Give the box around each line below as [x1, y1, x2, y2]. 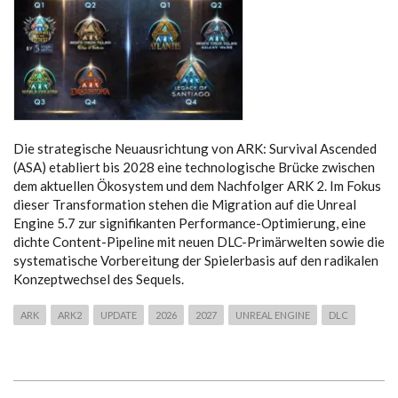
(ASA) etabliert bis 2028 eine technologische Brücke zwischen [13, 158, 375, 175]
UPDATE [100, 308, 137, 321]
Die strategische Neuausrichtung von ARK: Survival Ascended [13, 139, 377, 156]
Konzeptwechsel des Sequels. [13, 270, 184, 287]
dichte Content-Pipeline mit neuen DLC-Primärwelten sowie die [13, 233, 385, 250]
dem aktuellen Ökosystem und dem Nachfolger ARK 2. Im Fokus [13, 177, 381, 194]
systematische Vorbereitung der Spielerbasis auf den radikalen [13, 251, 378, 268]
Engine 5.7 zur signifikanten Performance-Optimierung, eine [13, 214, 366, 231]
